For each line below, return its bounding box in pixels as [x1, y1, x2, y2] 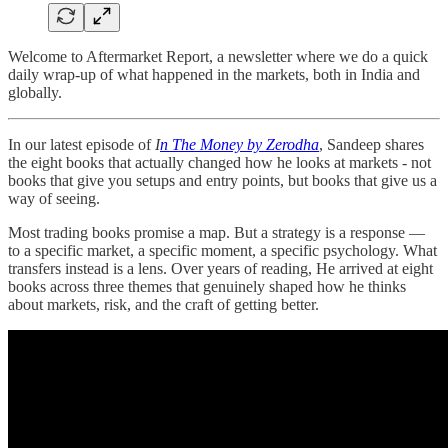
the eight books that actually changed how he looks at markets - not [8, 153, 431, 171]
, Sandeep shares [319, 135, 424, 153]
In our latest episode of [8, 135, 155, 153]
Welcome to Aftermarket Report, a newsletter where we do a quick [8, 47, 428, 65]
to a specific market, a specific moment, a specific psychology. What [8, 241, 437, 259]
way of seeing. [8, 189, 100, 207]
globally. [8, 83, 62, 101]
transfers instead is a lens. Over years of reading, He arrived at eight [8, 259, 433, 277]
